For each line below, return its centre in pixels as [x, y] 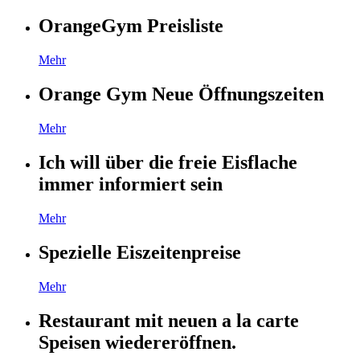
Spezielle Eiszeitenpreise [140, 252]
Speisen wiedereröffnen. [137, 342]
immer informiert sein [131, 184]
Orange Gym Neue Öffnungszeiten [181, 94]
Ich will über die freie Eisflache [168, 162]
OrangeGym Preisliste [131, 26]
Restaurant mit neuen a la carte [169, 320]
